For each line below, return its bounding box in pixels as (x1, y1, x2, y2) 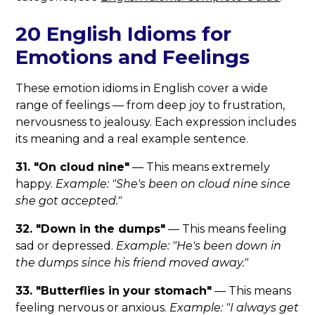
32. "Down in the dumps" (15, 222, 166, 236)
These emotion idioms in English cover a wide (15, 82, 269, 96)
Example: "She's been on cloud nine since (56, 177, 291, 191)
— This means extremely (129, 160, 271, 174)
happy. (15, 177, 56, 191)
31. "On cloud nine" (15, 160, 130, 174)
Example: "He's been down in (116, 239, 282, 253)
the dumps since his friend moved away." (15, 256, 249, 270)
